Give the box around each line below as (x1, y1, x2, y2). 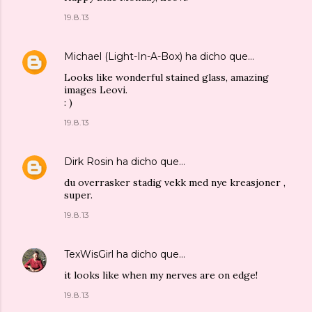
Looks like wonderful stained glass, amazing (64, 70, 269, 84)
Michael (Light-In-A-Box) (64, 49, 182, 63)
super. (64, 188, 93, 201)
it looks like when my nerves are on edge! (64, 268, 258, 281)
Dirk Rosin (64, 155, 114, 168)
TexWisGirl (64, 247, 114, 260)
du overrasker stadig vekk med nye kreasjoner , (64, 175, 286, 189)
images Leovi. (64, 83, 127, 96)
